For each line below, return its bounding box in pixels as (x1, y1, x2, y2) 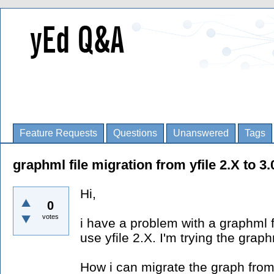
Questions (113, 128, 157, 138)
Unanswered (173, 128, 229, 138)
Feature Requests (20, 128, 97, 138)
